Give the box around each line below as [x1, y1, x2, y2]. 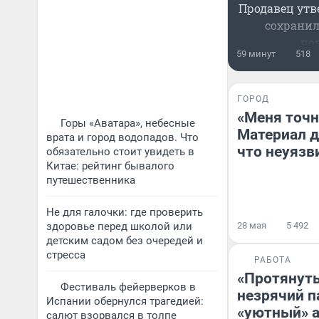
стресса [46, 249, 85, 261]
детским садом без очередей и [46, 234, 203, 247]
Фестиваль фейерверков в [61, 281, 196, 293]
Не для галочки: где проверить [46, 206, 203, 219]
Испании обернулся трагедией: [46, 295, 204, 308]
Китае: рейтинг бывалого [46, 159, 174, 172]
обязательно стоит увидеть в [46, 145, 194, 158]
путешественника [46, 174, 135, 187]
